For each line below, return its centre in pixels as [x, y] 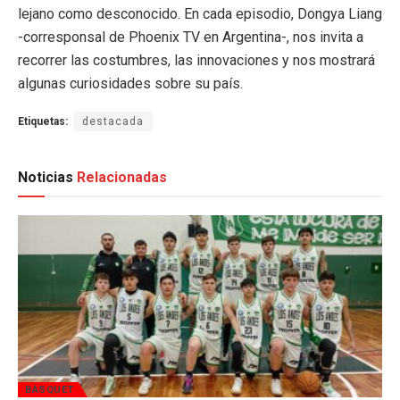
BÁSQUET [50, 390]
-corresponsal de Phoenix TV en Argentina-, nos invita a [191, 37]
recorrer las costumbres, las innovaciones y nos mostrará [196, 60]
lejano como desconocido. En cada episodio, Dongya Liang [200, 13]
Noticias [47, 178]
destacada [113, 121]
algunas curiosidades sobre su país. [130, 83]
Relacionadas [122, 178]
